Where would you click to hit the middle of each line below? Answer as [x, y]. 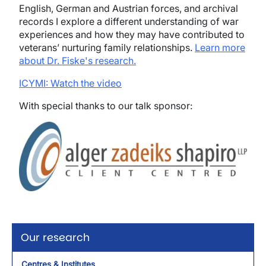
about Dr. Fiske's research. [77, 61]
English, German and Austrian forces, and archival [129, 8]
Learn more [220, 47]
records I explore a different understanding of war [129, 21]
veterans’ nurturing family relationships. [107, 47]
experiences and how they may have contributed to [132, 34]
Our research [55, 237]
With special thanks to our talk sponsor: [106, 106]
